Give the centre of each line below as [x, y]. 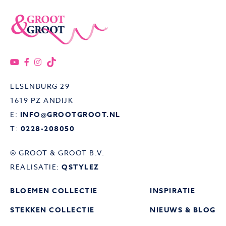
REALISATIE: [36, 167]
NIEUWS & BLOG [183, 210]
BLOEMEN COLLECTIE [54, 191]
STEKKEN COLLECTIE [52, 210]
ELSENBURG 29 [40, 86]
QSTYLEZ [80, 167]
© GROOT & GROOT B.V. [57, 153]
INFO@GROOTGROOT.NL [70, 115]
